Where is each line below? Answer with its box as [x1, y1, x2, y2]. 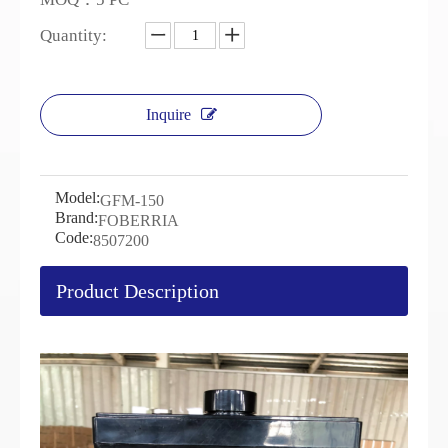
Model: [55, 189, 100, 206]
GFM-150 [100, 192, 164, 209]
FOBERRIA [98, 212, 179, 229]
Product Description [56, 280, 219, 302]
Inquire [145, 106, 191, 123]
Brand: [55, 209, 98, 226]
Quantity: [40, 26, 107, 45]
